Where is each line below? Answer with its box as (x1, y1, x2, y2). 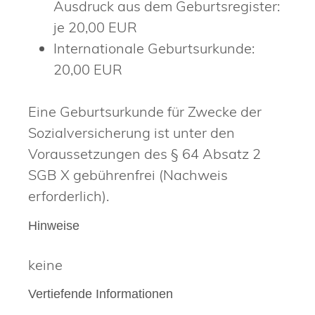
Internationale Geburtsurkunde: (53, 39, 255, 58)
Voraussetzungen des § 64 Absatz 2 (28, 145, 261, 163)
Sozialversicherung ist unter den (28, 124, 235, 142)
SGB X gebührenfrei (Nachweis (28, 166, 228, 184)
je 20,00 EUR (53, 18, 137, 37)
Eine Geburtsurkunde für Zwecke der (28, 103, 262, 121)
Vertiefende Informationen (28, 287, 173, 302)
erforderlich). (28, 187, 109, 205)
